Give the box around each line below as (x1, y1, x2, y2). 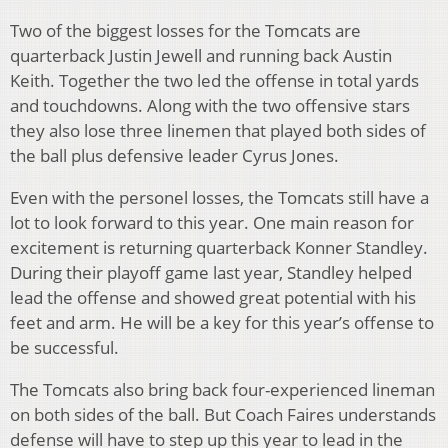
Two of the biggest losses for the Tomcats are (10, 19, 361, 43)
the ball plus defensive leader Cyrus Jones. (10, 144, 339, 168)
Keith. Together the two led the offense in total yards (10, 69, 419, 93)
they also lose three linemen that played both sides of (10, 119, 426, 143)
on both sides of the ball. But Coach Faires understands (10, 403, 436, 427)
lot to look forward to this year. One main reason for (10, 211, 414, 235)
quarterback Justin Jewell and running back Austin (10, 44, 392, 68)
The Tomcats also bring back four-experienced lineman (10, 378, 435, 402)
